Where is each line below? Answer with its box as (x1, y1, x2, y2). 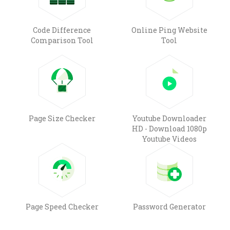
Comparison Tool (30, 35, 93, 45)
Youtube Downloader (132, 113, 206, 123)
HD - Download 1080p (131, 123, 207, 133)
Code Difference (33, 25, 91, 35)
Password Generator (132, 201, 206, 212)
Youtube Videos (142, 133, 197, 144)
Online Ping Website (131, 25, 207, 35)
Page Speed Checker (25, 201, 99, 212)
